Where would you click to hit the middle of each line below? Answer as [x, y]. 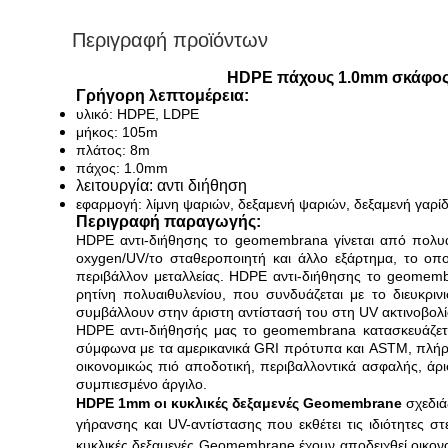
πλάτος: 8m [113, 150]
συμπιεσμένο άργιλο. [141, 384]
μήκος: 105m [117, 132]
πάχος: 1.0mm [122, 168]
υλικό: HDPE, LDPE [137, 114]
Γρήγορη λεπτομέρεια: [162, 95]
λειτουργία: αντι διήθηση [161, 185]
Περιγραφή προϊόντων [170, 40]
